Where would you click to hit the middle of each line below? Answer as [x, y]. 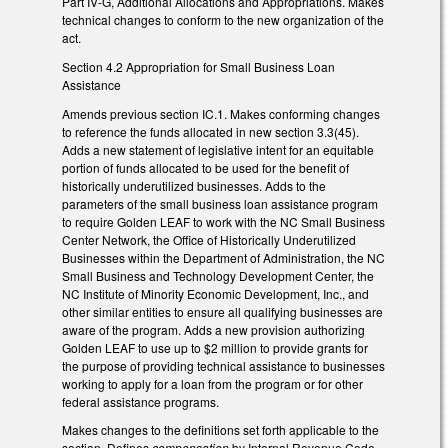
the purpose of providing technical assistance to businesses [223, 365]
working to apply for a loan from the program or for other [212, 383]
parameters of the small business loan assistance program [220, 203]
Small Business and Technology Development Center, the [218, 275]
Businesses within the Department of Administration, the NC [223, 257]
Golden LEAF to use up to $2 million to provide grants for [215, 347]
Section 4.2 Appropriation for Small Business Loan [198, 66]
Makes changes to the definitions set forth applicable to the [220, 430]
